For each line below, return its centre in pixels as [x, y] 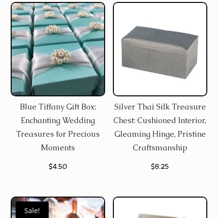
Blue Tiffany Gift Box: [58, 107]
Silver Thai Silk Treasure [160, 107]
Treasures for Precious [58, 134]
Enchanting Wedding [58, 120]
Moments [58, 147]
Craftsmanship [160, 147]
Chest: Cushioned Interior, [160, 120]
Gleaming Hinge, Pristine [160, 134]
